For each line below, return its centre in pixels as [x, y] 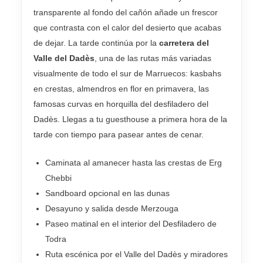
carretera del [184, 43]
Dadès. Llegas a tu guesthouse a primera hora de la [130, 119]
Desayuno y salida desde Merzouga [112, 209]
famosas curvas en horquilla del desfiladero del [121, 104]
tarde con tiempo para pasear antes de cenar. [119, 134]
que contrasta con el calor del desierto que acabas [127, 27]
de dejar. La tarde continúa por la [96, 43]
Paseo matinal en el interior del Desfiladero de [131, 224]
